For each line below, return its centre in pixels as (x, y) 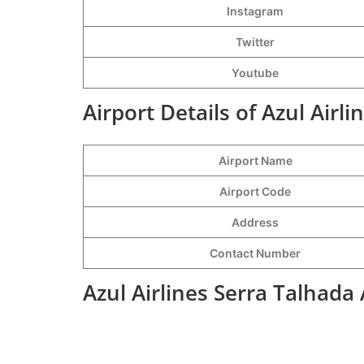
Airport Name (255, 160)
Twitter (255, 41)
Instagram (255, 11)
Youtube (255, 72)
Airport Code (255, 191)
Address (255, 222)
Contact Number (255, 253)
